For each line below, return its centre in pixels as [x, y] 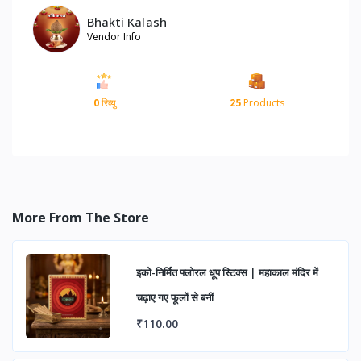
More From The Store [81, 218]
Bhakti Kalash [127, 21]
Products [262, 103]
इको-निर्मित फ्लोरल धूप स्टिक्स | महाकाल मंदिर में [227, 273]
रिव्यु [107, 103]
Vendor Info [114, 36]
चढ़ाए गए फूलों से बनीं [175, 298]
